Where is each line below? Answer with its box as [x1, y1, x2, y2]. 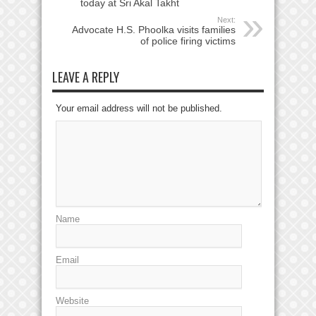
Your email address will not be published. [56, 103, 222, 114]
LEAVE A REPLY [52, 68, 119, 87]
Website [56, 296, 89, 307]
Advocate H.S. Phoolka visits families [72, 24, 236, 36]
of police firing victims [140, 35, 236, 47]
